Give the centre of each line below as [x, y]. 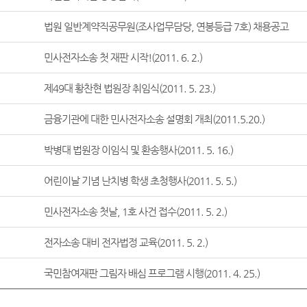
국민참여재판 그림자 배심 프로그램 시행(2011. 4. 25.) [151, 273]
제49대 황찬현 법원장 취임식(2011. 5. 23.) [129, 88]
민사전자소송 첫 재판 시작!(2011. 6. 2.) [123, 57]
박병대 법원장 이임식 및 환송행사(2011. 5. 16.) [138, 150]
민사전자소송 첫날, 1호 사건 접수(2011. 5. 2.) [135, 211]
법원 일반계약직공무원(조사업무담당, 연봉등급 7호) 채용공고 [166, 26]
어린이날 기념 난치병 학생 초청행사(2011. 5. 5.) [140, 181]
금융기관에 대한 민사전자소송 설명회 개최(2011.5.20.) [154, 119]
